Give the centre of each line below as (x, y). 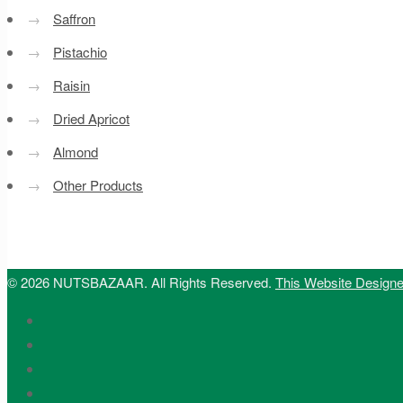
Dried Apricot (91, 118)
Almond (76, 151)
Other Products (98, 184)
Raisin (72, 85)
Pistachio (80, 51)
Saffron (74, 18)
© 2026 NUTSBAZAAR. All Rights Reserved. (141, 282)
